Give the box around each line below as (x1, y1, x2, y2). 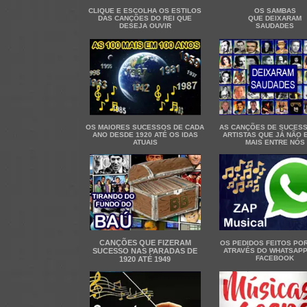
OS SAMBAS (254, 7, 296, 14)
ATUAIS (132, 138, 158, 146)
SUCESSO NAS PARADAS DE (93, 247, 197, 255)
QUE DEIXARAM (248, 14, 302, 22)
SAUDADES (256, 22, 294, 29)
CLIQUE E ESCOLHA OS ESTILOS (88, 7, 201, 14)
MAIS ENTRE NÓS (245, 138, 305, 146)
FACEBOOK (256, 254, 294, 262)
